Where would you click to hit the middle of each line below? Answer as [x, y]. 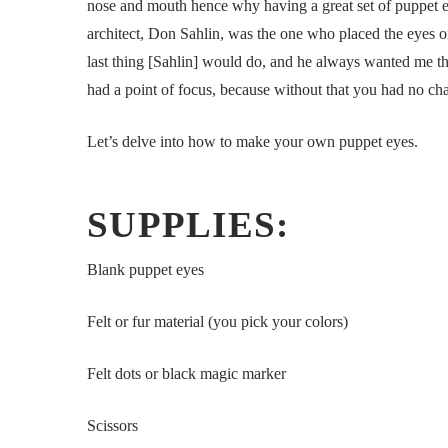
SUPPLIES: [188, 225]
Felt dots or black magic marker [186, 373]
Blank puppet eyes [145, 269]
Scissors [112, 425]
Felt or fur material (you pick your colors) [217, 321]
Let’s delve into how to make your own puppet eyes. [252, 141]
